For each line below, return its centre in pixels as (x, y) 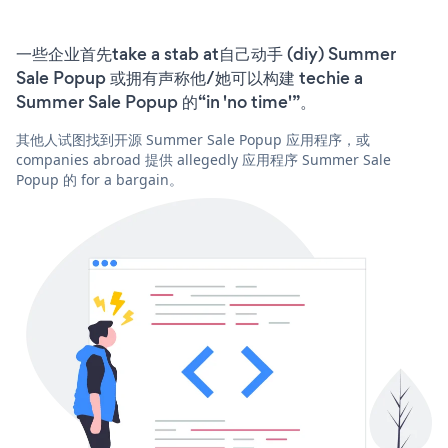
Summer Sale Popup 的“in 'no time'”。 (166, 101)
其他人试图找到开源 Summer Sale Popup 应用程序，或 (193, 139)
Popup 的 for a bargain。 (99, 179)
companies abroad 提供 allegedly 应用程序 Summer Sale (203, 159)
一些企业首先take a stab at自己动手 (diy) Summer (206, 53)
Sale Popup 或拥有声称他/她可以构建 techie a (189, 77)
